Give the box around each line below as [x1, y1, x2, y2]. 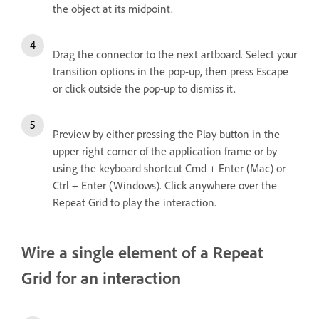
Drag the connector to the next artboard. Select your [53, 47, 297, 62]
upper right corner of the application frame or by [53, 144, 277, 159]
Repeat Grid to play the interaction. [53, 195, 216, 210]
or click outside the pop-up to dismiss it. [53, 81, 236, 96]
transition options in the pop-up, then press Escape [53, 64, 288, 79]
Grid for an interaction [21, 267, 181, 289]
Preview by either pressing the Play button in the [53, 127, 280, 142]
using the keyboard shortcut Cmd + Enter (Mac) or [53, 161, 286, 176]
